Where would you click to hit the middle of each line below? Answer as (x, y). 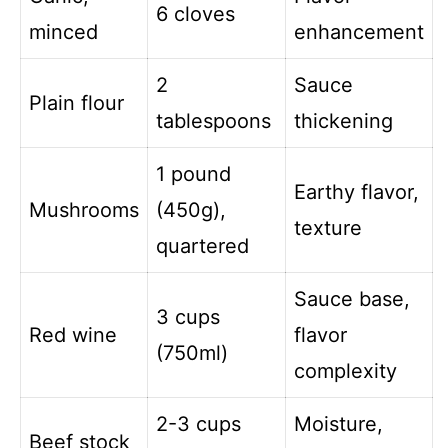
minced (63, 31)
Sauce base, (352, 298)
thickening (343, 120)
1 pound (193, 173)
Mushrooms (84, 209)
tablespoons (213, 120)
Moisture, (338, 423)
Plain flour (76, 102)
